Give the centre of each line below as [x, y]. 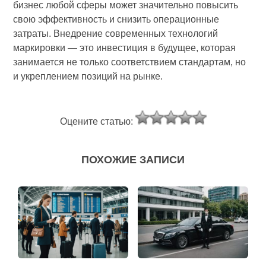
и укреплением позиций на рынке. [88, 77]
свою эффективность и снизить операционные [116, 20]
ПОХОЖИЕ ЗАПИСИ [133, 160]
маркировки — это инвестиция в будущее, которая [125, 48]
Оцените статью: [97, 122]
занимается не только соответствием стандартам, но [130, 62]
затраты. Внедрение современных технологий [116, 34]
